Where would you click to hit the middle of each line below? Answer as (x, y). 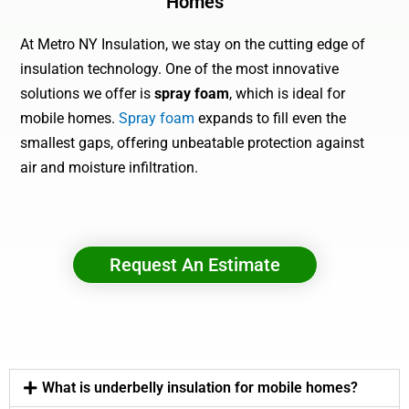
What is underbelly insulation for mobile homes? (199, 388)
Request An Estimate (195, 264)
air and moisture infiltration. (110, 168)
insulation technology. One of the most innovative (180, 69)
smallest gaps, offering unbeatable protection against (193, 143)
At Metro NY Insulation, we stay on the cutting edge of (193, 45)
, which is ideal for (288, 94)
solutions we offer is (88, 94)
